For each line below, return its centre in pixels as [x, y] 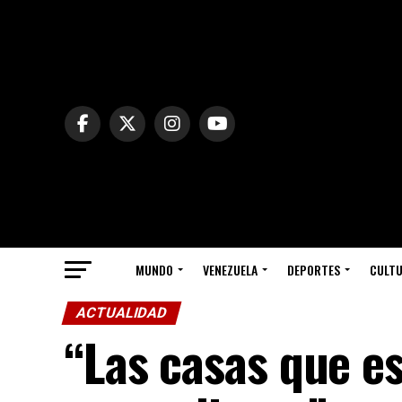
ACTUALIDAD [122, 313]
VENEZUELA [230, 270]
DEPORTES [314, 270]
